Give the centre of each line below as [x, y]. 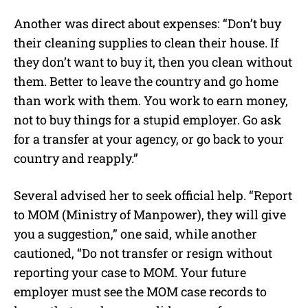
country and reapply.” [76, 158]
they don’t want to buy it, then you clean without [153, 62]
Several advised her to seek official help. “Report [153, 195]
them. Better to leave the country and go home [146, 81]
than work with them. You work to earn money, [151, 100]
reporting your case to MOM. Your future [130, 272]
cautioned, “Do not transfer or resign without [143, 253]
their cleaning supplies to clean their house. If [146, 42]
